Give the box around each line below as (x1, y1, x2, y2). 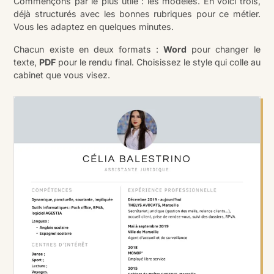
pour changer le (187, 43, 261, 54)
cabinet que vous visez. (13, 69, 111, 80)
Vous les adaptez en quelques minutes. (13, 21, 174, 32)
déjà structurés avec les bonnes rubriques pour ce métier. (13, 8, 261, 19)
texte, (13, 56, 40, 67)
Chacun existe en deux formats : (13, 43, 164, 54)
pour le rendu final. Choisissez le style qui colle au (56, 56, 261, 67)
